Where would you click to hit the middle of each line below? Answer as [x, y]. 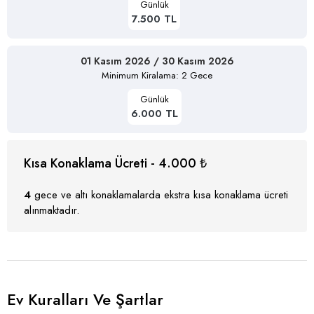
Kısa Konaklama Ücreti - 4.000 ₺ [115, 163]
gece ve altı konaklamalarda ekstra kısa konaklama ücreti [159, 194]
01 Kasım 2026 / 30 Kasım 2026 [157, 61]
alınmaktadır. [52, 210]
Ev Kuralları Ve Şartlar [85, 299]
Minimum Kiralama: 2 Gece [157, 75]
